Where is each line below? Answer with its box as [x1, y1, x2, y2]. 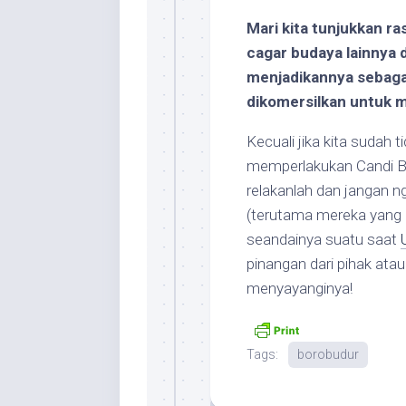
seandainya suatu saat [246, 230, 401, 248]
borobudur [297, 347, 359, 362]
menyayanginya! [246, 279, 353, 297]
